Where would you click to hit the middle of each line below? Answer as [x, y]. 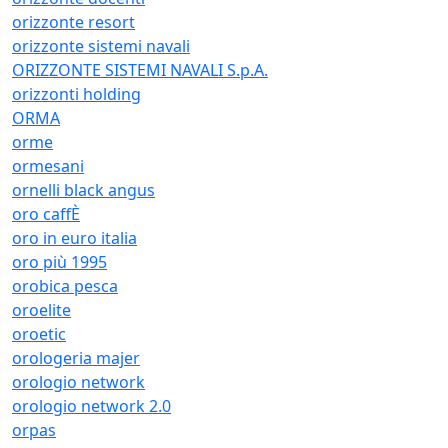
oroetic [39, 334]
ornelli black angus [83, 190]
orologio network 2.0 [91, 406]
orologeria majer [76, 358]
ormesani [48, 166]
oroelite [41, 310]
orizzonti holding [76, 94]
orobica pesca [65, 286]
